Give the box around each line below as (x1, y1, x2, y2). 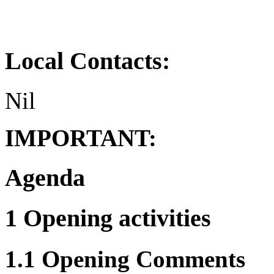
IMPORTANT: (5, 125, 157, 152)
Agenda (5, 163, 85, 191)
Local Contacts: (5, 47, 170, 75)
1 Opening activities (5, 204, 211, 232)
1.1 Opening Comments (5, 245, 245, 272)
